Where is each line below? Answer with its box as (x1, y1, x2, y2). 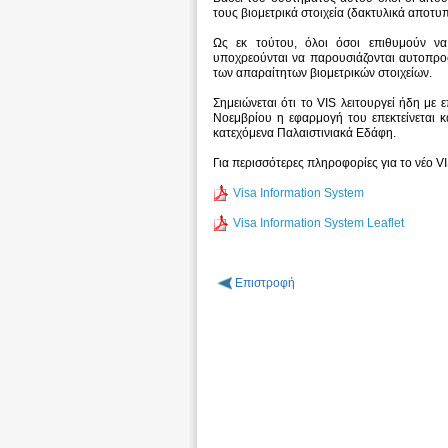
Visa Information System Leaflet (233, 215, 405, 230)
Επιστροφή (235, 276, 295, 291)
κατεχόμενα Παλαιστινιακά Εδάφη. (213, 126, 397, 141)
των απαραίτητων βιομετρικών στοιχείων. (213, 66, 433, 81)
